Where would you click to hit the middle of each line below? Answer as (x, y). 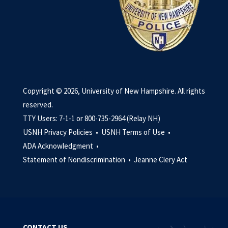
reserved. (38, 105)
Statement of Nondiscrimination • (78, 160)
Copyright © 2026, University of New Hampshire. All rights (114, 91)
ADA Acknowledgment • (62, 146)
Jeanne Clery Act (161, 160)
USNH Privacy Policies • (61, 132)
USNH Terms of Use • (137, 132)
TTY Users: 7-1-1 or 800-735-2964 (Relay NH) (92, 118)
